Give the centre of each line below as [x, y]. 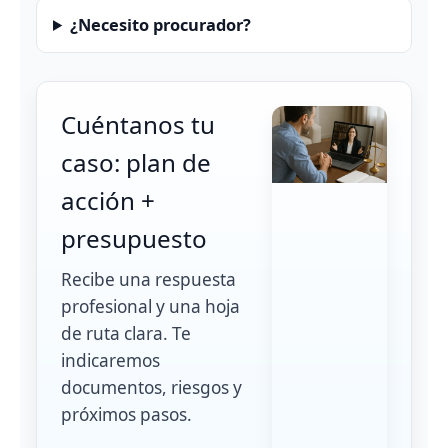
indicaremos [110, 361]
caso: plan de [136, 162]
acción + [108, 200]
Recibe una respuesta [148, 280]
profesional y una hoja [150, 307]
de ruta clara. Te [126, 334]
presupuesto [134, 238]
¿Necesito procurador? [161, 24]
